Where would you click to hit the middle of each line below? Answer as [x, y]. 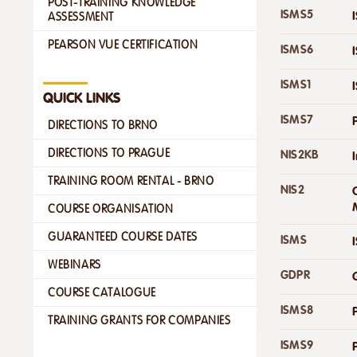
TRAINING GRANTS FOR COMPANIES [139, 320]
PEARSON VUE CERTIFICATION [123, 44]
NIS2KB [300, 154]
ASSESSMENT [81, 16]
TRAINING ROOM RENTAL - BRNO [131, 180]
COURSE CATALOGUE [102, 292]
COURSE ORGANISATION [111, 208]
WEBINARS [75, 264]
